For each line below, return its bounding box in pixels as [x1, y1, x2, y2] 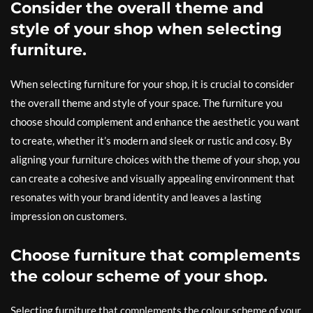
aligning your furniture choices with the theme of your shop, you [10, 153, 300, 166]
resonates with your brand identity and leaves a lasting [10, 191, 261, 203]
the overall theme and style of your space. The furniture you [10, 96, 282, 109]
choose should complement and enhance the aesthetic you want [10, 115, 300, 128]
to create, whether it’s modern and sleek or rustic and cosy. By [10, 134, 292, 147]
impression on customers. [10, 210, 126, 222]
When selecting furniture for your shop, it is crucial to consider [10, 78, 294, 90]
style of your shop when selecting [10, 20, 282, 38]
